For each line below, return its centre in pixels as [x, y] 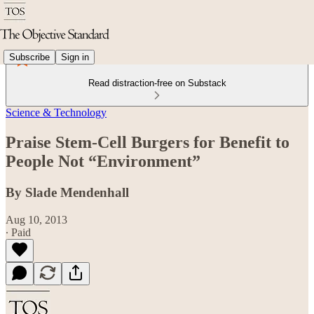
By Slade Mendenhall [67, 192]
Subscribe [29, 57]
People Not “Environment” [103, 161]
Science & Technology [56, 112]
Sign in [75, 57]
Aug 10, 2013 [36, 219]
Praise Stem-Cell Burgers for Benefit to [148, 142]
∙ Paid [18, 232]
